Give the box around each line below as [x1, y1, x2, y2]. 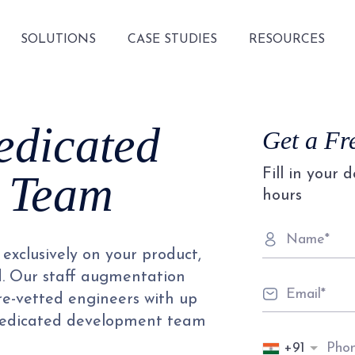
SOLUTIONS [20, 32, 96, 46]
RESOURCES [248, 32, 325, 46]
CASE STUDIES [127, 32, 217, 46]
